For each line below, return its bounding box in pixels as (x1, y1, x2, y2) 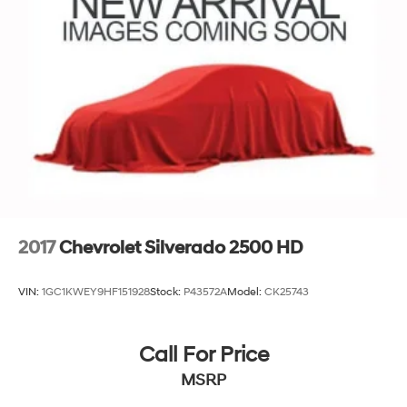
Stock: (150, 284, 184, 299)
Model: (227, 284, 264, 299)
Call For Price (138, 342, 269, 370)
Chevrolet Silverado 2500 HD (59, 236, 303, 259)
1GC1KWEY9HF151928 (42, 284, 150, 299)
